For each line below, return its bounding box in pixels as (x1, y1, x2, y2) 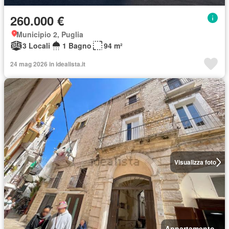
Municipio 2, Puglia (16, 29, 83, 39)
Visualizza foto (174, 157, 216, 167)
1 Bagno (62, 40, 91, 51)
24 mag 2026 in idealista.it (10, 59, 85, 68)
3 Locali (22, 40, 50, 51)
